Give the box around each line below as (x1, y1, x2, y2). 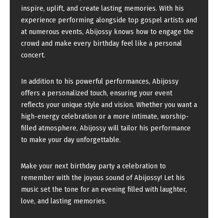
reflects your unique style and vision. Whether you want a (21, 100, 197, 109)
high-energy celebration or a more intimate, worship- (21, 112, 189, 121)
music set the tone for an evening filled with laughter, (21, 185, 187, 194)
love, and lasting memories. (21, 197, 107, 205)
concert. (21, 51, 45, 59)
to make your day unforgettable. (21, 135, 121, 144)
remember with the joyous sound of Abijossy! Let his (21, 173, 185, 182)
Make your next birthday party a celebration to (21, 162, 166, 170)
